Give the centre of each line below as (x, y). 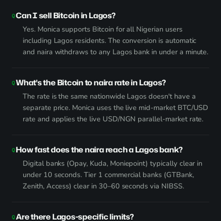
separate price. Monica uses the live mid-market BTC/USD (116, 108)
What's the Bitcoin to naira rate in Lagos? (91, 82)
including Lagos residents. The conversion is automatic (110, 40)
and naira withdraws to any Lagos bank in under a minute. (116, 52)
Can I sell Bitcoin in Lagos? (66, 15)
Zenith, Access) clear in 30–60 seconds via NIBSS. (103, 186)
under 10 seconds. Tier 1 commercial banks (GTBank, (108, 175)
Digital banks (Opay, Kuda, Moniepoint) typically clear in (113, 163)
